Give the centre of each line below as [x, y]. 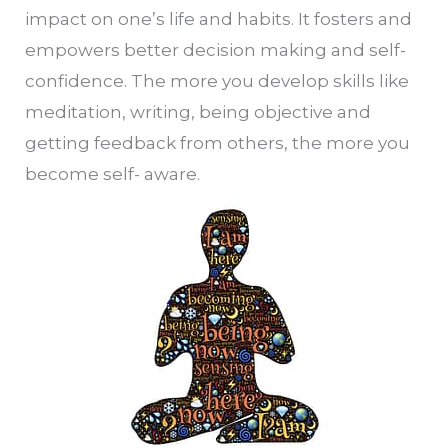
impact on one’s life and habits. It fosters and [218, 18]
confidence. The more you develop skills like [217, 80]
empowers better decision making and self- [215, 49]
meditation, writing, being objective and [198, 111]
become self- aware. [112, 173]
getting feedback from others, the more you [217, 142]
